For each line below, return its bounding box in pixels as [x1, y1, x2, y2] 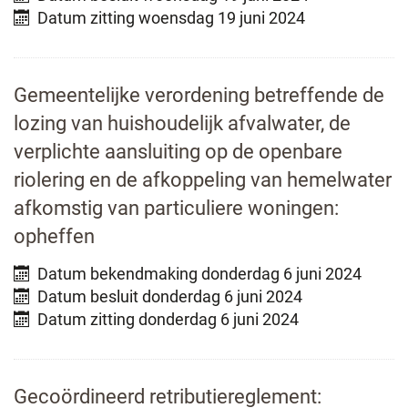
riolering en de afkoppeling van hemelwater [14, 168, 392, 192]
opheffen [14, 225, 95, 249]
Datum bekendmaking [37, 263, 198, 283]
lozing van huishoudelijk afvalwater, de [14, 112, 351, 136]
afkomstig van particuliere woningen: [14, 197, 339, 220]
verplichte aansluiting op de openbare [14, 140, 342, 164]
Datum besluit [37, 286, 138, 306]
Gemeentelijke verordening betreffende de [14, 84, 384, 107]
